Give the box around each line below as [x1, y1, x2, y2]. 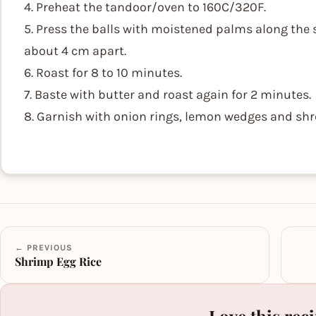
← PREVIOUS [15, 243, 73, 253]
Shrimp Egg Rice [15, 254, 102, 269]
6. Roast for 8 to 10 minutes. [24, 65, 182, 80]
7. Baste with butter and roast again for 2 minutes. [24, 87, 311, 102]
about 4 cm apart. [24, 43, 126, 59]
